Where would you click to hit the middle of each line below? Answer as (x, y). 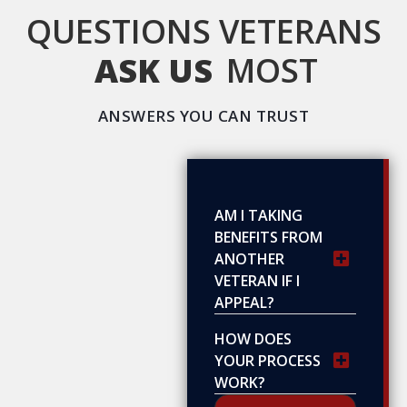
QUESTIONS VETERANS (203, 32)
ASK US (154, 71)
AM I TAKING (259, 215)
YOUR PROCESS (268, 360)
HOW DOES (253, 338)
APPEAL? (245, 302)
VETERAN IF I (258, 280)
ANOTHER (250, 258)
